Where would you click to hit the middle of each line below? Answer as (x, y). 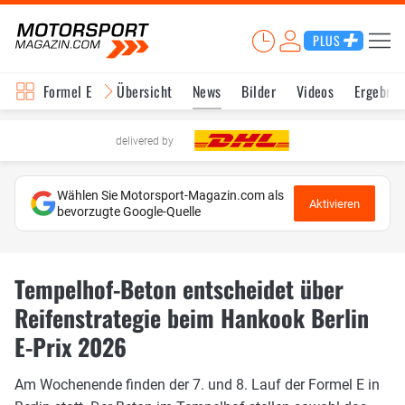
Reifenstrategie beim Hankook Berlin (192, 318)
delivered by (145, 141)
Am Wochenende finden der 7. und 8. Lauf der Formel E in (197, 384)
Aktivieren (334, 203)
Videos (315, 91)
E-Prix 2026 (71, 347)
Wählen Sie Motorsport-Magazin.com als (170, 195)
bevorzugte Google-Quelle (129, 212)
